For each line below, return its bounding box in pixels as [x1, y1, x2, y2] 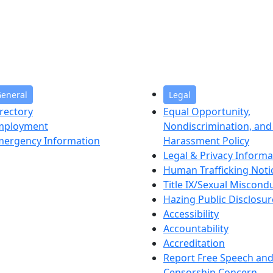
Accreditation [163, 236, 225, 250]
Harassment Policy [163, 133, 249, 147]
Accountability [163, 221, 229, 235]
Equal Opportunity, [163, 104, 250, 118]
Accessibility [163, 207, 219, 221]
